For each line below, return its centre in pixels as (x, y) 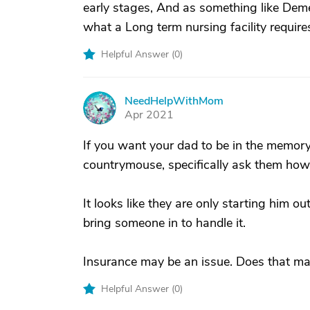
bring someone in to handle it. (164, 223)
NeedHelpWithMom (174, 101)
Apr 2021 (149, 115)
